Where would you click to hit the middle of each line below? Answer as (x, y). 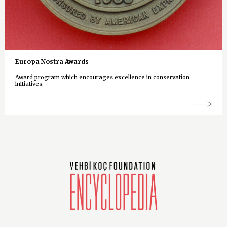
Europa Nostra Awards (52, 61)
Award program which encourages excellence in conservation (102, 77)
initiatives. (30, 83)
